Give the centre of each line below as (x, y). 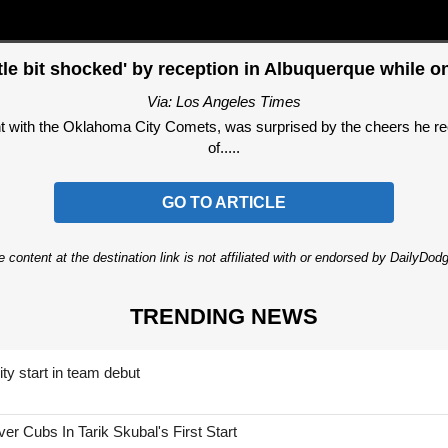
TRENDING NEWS (224, 316)
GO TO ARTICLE (224, 203)
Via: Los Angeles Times (224, 101)
